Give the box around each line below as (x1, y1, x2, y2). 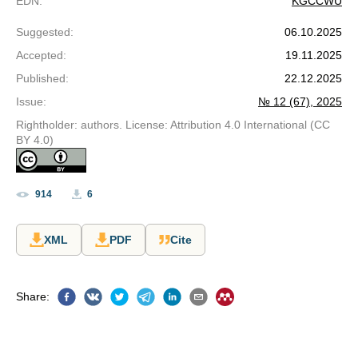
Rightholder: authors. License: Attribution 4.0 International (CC (16, 118, 330, 131)
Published (16, 72, 66, 85)
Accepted (16, 49, 63, 62)
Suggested (16, 26, 70, 38)
